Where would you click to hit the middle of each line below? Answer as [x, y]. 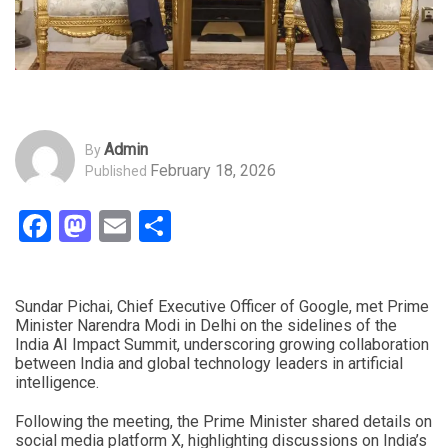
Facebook [117, 226]
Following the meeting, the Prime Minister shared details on [223, 422]
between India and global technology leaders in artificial [209, 364]
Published [116, 170]
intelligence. [57, 383]
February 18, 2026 [213, 170]
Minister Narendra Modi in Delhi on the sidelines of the [206, 326]
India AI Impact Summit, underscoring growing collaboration [222, 345]
